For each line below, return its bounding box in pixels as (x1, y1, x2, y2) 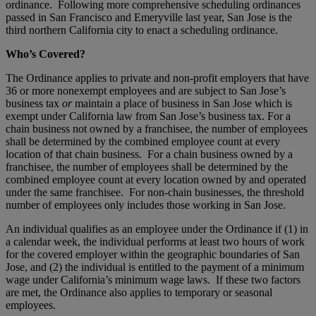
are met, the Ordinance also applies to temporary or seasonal (6, 286, 272, 298)
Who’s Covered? (6, 47, 85, 60)
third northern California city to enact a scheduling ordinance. (6, 23, 278, 36)
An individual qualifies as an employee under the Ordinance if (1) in (6, 222, 308, 235)
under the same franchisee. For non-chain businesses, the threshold (6, 186, 304, 198)
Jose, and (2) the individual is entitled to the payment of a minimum (6, 260, 304, 273)
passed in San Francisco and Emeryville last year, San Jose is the (6, 11, 292, 23)
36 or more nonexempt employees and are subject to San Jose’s (6, 84, 286, 97)
